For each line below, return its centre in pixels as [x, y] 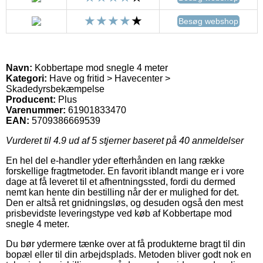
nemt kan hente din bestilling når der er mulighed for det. [122, 192]
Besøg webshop [208, 21]
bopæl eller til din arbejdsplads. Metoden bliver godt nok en [129, 254]
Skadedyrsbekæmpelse [55, 89]
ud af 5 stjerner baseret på [123, 140]
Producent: [31, 99]
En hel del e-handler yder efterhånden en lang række [115, 160]
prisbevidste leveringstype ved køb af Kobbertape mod [119, 213]
